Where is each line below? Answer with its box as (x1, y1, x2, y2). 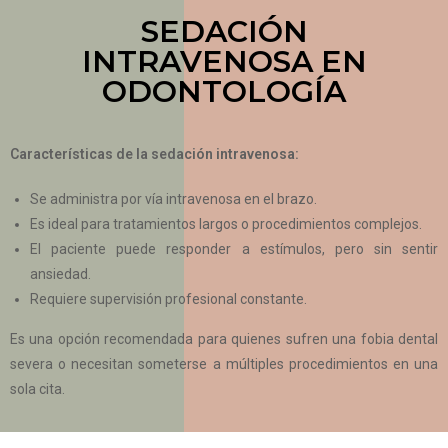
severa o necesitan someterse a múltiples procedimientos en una (10, 355, 438, 372)
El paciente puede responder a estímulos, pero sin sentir (30, 240, 438, 257)
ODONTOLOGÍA (102, 72, 346, 110)
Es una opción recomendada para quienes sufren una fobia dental (10, 330, 438, 347)
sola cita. (10, 380, 65, 397)
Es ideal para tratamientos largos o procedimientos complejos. (30, 215, 422, 232)
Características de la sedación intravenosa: (10, 145, 299, 162)
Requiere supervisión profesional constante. (30, 290, 307, 307)
